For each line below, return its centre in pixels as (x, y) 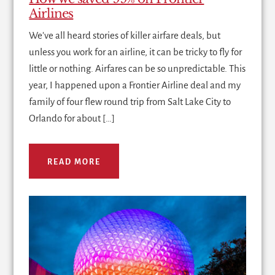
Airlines (51, 14)
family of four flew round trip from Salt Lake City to (130, 102)
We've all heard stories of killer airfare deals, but (125, 36)
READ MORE (74, 162)
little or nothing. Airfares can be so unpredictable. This (137, 69)
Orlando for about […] (72, 118)
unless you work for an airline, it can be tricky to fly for (136, 52)
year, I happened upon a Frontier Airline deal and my (135, 85)
